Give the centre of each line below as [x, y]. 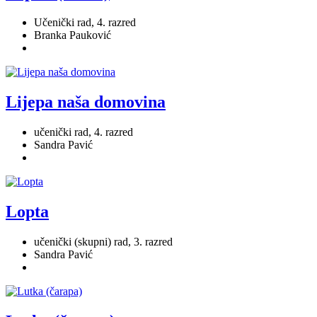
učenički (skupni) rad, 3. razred [103, 241]
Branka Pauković [73, 35]
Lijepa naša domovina [86, 102]
